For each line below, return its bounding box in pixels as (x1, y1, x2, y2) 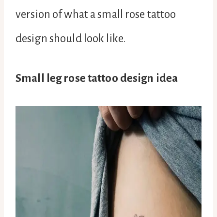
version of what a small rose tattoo (15, 8, 176, 20)
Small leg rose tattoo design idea (15, 72, 178, 84)
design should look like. (15, 32, 126, 45)
